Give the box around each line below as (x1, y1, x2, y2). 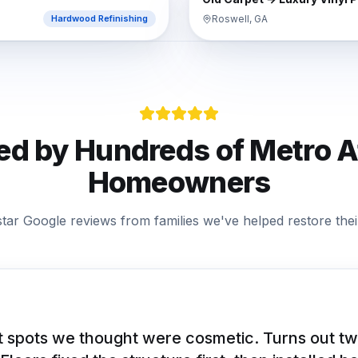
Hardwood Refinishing (51, 13, 148, 24)
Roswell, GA (212, 12, 268, 25)
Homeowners (87, 165, 271, 200)
